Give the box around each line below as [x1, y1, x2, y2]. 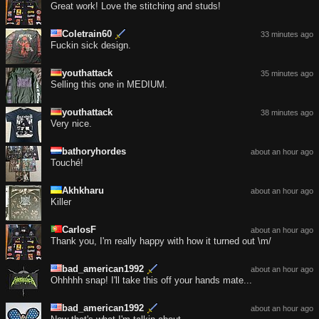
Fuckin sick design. [51, 39, 131, 51]
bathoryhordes [62, 145, 126, 157]
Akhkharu [62, 184, 104, 196]
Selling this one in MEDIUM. [51, 78, 167, 90]
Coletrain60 [62, 28, 112, 39]
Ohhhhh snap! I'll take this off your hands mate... [51, 274, 252, 286]
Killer [51, 196, 71, 207]
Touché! [51, 157, 83, 168]
